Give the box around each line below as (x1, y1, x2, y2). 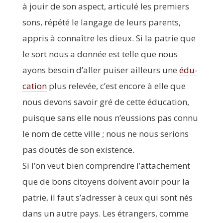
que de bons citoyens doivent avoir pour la (22, 175, 190, 187)
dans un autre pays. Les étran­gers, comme (22, 207, 189, 219)
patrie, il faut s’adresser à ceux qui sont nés (22, 191, 193, 203)
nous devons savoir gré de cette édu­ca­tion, (22, 96, 189, 108)
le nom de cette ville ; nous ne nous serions (22, 127, 189, 139)
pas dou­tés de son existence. (22, 143, 134, 155)
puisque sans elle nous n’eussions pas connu (22, 111, 198, 123)
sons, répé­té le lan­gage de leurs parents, (22, 16, 181, 28)
